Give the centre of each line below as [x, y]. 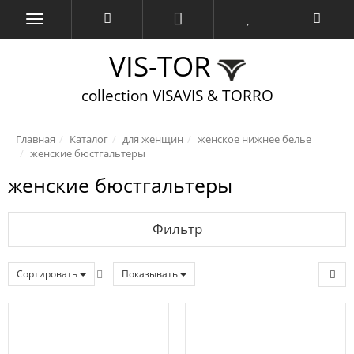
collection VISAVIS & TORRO [177, 95]
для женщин [153, 139]
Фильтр [177, 229]
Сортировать [47, 274]
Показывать [150, 274]
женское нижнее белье [254, 139]
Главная [36, 139]
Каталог [89, 139]
